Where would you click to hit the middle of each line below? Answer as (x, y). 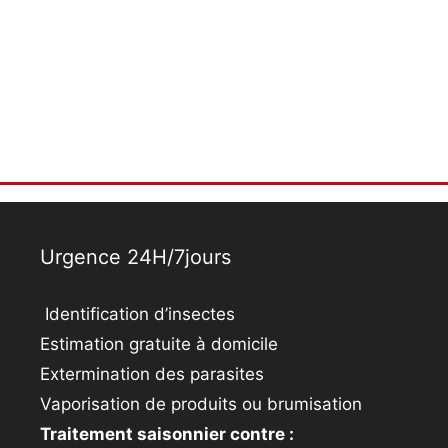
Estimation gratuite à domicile (159, 344)
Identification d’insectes (137, 314)
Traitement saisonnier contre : (167, 434)
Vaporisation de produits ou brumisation (201, 404)
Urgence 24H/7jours (135, 257)
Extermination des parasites (152, 374)
